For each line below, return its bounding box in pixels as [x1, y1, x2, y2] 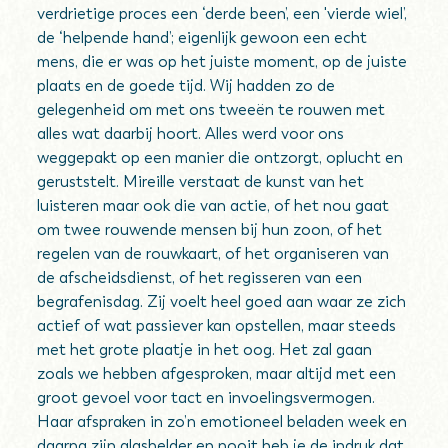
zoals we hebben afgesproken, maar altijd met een [37, 364, 397, 383]
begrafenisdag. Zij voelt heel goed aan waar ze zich [37, 292, 407, 311]
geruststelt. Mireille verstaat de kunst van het [37, 172, 365, 191]
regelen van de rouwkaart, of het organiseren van [37, 244, 390, 263]
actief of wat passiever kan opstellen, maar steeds [37, 316, 397, 335]
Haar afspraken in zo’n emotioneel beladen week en [37, 412, 408, 431]
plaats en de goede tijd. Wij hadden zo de [37, 76, 336, 95]
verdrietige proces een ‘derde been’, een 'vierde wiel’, [37, 4, 408, 23]
